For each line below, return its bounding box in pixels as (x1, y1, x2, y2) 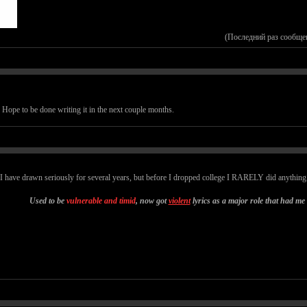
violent (168, 196, 191, 206)
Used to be (29, 196, 66, 206)
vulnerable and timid (66, 196, 136, 206)
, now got (135, 196, 169, 206)
